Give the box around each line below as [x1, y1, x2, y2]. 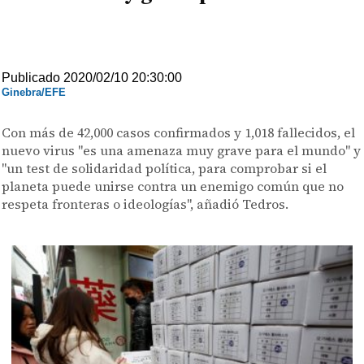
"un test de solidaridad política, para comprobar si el [2, 159, 327, 177]
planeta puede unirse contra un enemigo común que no [2, 177, 344, 195]
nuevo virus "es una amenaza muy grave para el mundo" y [2, 141, 362, 159]
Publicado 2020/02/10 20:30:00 [2, 71, 183, 84]
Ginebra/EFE [2, 86, 67, 98]
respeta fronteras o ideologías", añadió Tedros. [2, 195, 289, 213]
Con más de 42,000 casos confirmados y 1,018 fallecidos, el [2, 123, 356, 141]
